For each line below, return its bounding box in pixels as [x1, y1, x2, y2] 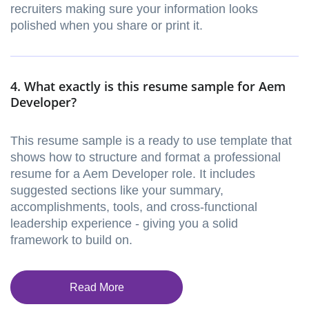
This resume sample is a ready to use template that [10, 134, 292, 148]
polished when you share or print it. [10, 19, 203, 33]
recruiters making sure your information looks [10, 2, 258, 17]
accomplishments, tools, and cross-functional [10, 200, 257, 215]
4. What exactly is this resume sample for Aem [10, 78, 286, 95]
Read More [69, 281, 124, 294]
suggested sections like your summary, [10, 183, 223, 198]
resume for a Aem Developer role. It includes [10, 167, 255, 181]
